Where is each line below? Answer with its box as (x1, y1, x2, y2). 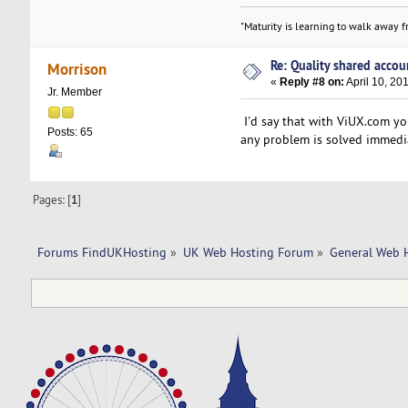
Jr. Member (46, 85, 102, 98)
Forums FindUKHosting (36, 244, 167, 260)
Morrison (47, 57, 107, 79)
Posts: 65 (46, 125, 93, 138)
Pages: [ (33, 192, 72, 208)
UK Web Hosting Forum (182, 244, 313, 260)
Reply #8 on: (280, 76, 345, 89)
